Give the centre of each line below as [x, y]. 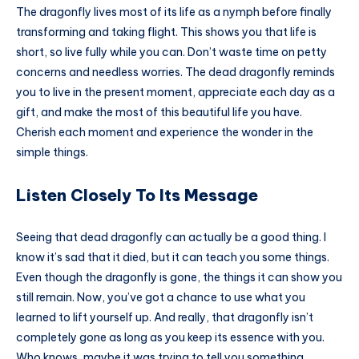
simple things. [52, 152]
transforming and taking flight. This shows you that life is [166, 32]
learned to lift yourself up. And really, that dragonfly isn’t [165, 317]
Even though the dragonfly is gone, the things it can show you [179, 277]
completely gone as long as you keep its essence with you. [170, 337]
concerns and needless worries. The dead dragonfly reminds [175, 72]
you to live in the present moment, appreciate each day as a [175, 92]
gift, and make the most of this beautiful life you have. [159, 112]
